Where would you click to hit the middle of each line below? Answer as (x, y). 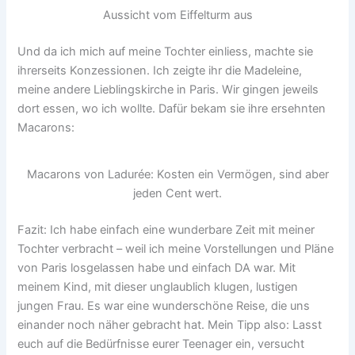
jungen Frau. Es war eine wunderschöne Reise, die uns (164, 305)
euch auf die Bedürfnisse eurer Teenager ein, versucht (161, 344)
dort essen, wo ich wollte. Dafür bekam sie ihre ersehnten (172, 108)
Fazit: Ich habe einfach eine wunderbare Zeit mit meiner (166, 229)
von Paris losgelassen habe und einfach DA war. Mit (157, 267)
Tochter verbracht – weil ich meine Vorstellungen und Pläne (176, 248)
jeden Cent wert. (177, 193)
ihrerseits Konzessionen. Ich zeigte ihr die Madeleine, (160, 70)
